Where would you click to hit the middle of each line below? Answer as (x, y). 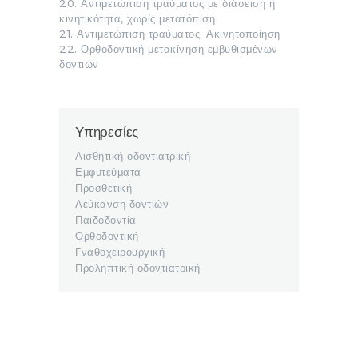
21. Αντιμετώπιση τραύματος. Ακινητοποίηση (170, 33)
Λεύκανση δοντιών (122, 204)
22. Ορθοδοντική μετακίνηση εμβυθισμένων (169, 48)
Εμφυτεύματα (108, 172)
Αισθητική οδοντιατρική (133, 156)
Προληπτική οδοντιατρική (138, 268)
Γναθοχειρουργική (120, 252)
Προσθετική (103, 188)
